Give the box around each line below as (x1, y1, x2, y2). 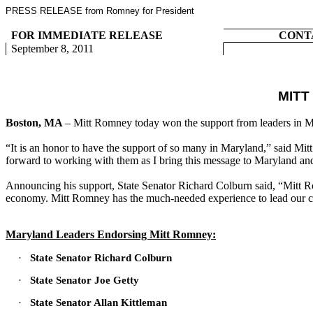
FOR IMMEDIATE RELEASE (11, 29, 163, 41)
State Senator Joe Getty (30, 275, 139, 286)
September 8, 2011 (11, 43, 94, 54)
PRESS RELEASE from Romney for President (6, 6, 194, 16)
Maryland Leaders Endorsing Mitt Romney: (6, 228, 216, 240)
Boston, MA (6, 117, 65, 129)
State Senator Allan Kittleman (30, 297, 167, 308)
